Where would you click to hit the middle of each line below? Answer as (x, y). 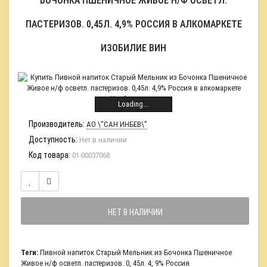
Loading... (133, 104)
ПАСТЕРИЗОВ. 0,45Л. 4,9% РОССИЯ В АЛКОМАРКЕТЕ (133, 24)
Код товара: (49, 155)
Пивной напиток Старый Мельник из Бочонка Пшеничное (136, 252)
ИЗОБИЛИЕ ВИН (133, 48)
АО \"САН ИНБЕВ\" (117, 124)
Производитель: (57, 124)
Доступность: (53, 139)
